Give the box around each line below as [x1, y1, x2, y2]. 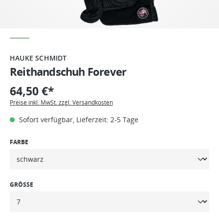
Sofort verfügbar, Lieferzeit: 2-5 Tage [17, 114, 138, 124]
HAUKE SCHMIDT [10, 53, 67, 63]
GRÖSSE [10, 180, 33, 189]
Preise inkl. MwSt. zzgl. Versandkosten [10, 98, 113, 107]
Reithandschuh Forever [10, 64, 127, 79]
